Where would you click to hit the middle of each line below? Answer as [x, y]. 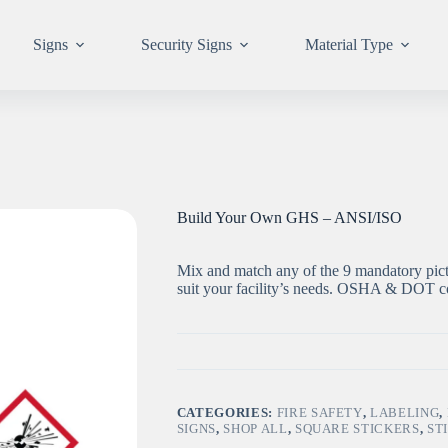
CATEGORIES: [226, 413]
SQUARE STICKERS [357, 429]
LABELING [405, 413]
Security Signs [186, 44]
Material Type [348, 44]
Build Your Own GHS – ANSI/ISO [289, 218]
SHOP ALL [255, 429]
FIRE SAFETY [319, 413]
